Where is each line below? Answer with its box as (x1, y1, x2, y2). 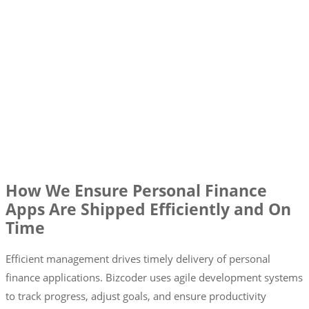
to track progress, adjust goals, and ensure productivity (6, 289, 266, 303)
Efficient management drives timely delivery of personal (6, 252, 270, 266)
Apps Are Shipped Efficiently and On (6, 198, 291, 220)
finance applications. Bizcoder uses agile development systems (6, 270, 303, 285)
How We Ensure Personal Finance (6, 179, 267, 201)
